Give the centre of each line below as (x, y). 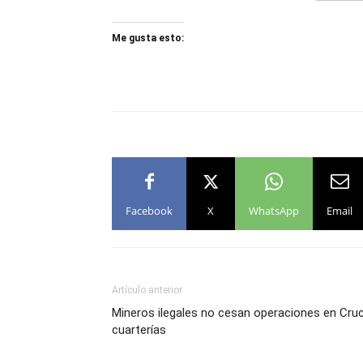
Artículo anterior (147, 290)
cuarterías (139, 330)
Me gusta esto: (148, 38)
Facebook (149, 211)
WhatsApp (274, 211)
